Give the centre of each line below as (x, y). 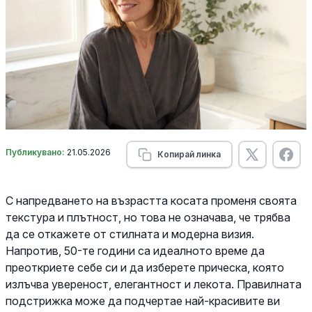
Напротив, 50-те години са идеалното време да (135, 250)
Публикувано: (36, 152)
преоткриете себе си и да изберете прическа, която (145, 267)
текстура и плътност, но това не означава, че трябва (148, 217)
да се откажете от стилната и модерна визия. (130, 234)
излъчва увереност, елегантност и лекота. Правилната (154, 284)
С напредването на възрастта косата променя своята (151, 200)
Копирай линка (189, 154)
